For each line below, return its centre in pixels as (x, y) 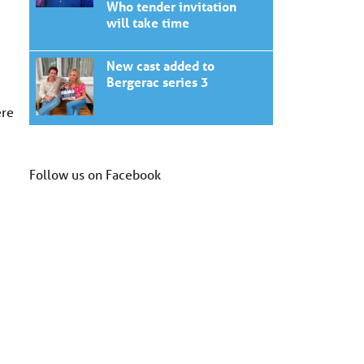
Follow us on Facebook (95, 175)
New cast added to (160, 66)
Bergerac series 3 (158, 82)
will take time (148, 23)
